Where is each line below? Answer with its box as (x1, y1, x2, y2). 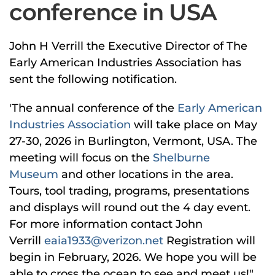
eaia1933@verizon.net (44, 234, 163, 248)
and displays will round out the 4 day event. (9, 201, 250, 215)
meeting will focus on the (9, 151, 153, 165)
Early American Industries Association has (9, 56, 241, 70)
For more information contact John (9, 217, 203, 231)
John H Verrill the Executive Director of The (9, 39, 247, 53)
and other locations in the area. (58, 168, 233, 182)
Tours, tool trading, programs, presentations (9, 184, 249, 198)
